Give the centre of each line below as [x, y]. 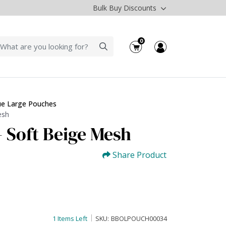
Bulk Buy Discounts [126, 8]
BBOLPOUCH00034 [139, 219]
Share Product [139, 155]
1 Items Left [70, 219]
